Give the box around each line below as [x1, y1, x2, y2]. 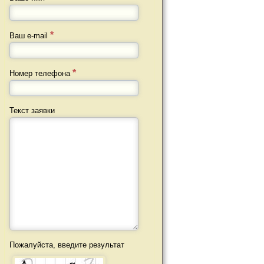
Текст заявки [9, 106, 55, 115]
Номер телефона [9, 69, 72, 78]
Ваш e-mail [9, 31, 50, 40]
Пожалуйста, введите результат [9, 240, 124, 249]
